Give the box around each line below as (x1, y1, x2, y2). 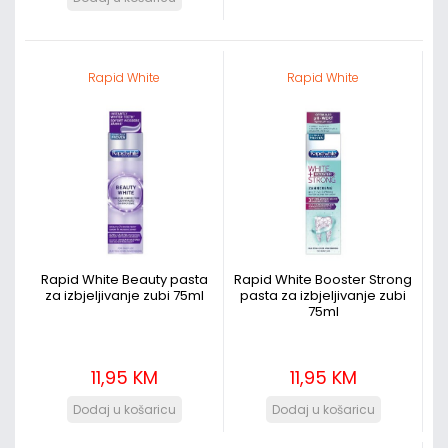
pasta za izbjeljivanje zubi (240, 286, 406, 305)
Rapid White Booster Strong (234, 270, 412, 289)
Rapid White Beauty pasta (40, 270, 208, 289)
